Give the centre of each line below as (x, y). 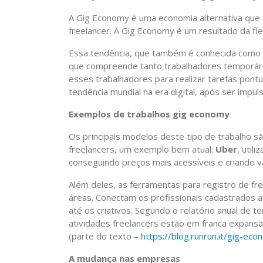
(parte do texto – (105, 236)
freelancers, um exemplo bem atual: (142, 149)
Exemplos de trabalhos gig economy (149, 114)
